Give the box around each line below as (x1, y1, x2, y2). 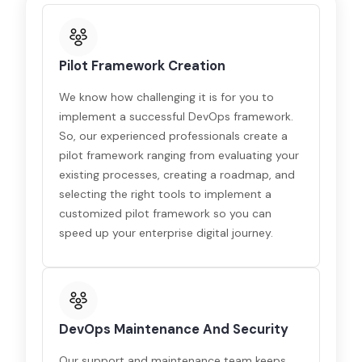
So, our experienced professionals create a (59, 128, 288, 143)
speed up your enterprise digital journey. (59, 225, 274, 240)
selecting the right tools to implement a (59, 187, 272, 201)
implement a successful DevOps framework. (59, 109, 294, 124)
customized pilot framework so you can (59, 206, 272, 221)
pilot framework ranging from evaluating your (59, 148, 300, 162)
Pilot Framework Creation (59, 57, 226, 74)
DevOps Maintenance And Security (59, 321, 289, 338)
